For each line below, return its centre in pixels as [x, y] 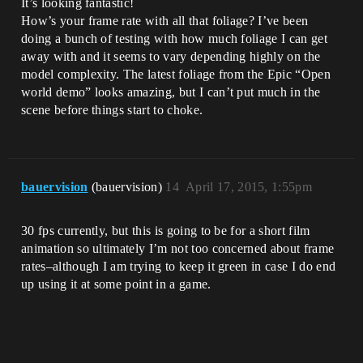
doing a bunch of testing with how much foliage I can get [174, 39]
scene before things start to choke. [112, 110]
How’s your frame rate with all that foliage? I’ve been [165, 21]
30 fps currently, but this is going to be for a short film [166, 231]
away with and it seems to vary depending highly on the [171, 57]
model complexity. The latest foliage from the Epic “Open [176, 75]
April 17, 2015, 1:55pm [249, 187]
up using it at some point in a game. [116, 284]
